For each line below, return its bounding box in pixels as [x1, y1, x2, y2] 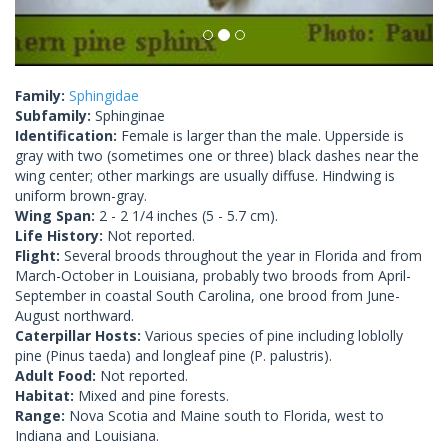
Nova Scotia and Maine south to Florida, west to [69, 405, 384, 425]
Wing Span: [15, 205, 99, 225]
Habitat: [15, 385, 78, 405]
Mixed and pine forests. [78, 385, 229, 405]
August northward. [15, 305, 134, 325]
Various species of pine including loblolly [145, 325, 403, 345]
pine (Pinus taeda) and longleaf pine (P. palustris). [15, 345, 332, 365]
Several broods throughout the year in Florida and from [64, 245, 422, 265]
